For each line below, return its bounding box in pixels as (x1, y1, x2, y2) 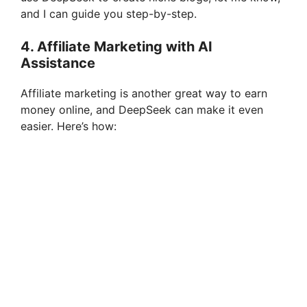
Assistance (21, 54, 95, 71)
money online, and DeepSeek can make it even (21, 102, 263, 116)
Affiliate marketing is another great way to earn (21, 86, 267, 100)
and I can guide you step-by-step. (21, 6, 197, 21)
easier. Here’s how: (21, 119, 116, 133)
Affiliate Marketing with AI (37, 38, 212, 55)
